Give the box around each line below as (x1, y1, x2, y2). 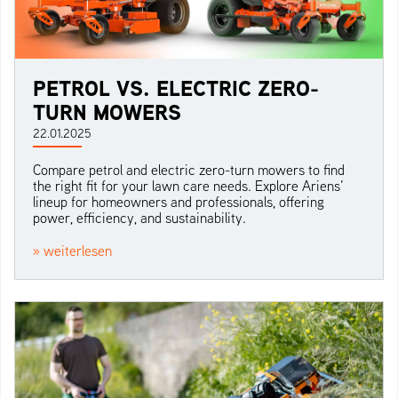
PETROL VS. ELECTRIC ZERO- (33, 73, 319, 104)
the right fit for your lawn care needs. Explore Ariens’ (33, 177, 344, 195)
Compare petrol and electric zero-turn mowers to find (33, 161, 345, 179)
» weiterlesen (33, 242, 112, 260)
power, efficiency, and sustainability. (33, 209, 246, 227)
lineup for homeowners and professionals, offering (33, 193, 324, 211)
